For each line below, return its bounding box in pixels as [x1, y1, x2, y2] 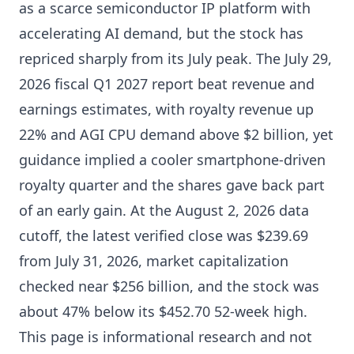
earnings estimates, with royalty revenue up [19, 100, 314, 119]
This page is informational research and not [19, 327, 312, 346]
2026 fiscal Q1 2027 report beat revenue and [19, 74, 314, 93]
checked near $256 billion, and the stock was [19, 277, 319, 296]
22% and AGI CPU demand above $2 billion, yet [19, 125, 333, 144]
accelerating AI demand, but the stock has [19, 24, 303, 43]
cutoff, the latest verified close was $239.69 [19, 226, 308, 245]
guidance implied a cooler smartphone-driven [19, 150, 326, 169]
